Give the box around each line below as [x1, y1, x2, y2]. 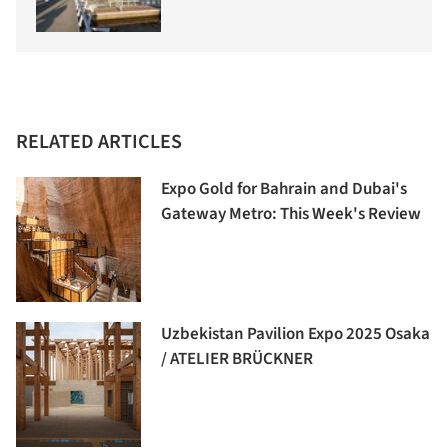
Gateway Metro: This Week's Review [161, 202, 421, 227]
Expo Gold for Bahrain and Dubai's [161, 177, 407, 202]
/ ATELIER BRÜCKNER [161, 347, 313, 372]
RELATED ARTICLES [16, 128, 182, 157]
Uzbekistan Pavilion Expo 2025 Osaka [161, 322, 430, 347]
